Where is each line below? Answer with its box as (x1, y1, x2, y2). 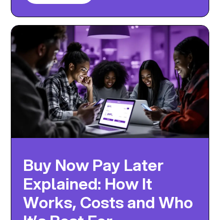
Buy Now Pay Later (23, 154, 164, 176)
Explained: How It (23, 172, 153, 195)
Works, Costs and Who (23, 191, 193, 214)
